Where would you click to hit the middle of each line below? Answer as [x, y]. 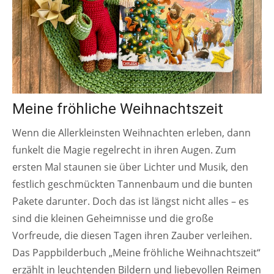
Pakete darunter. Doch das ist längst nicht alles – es [131, 202]
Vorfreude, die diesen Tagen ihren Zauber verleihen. [132, 236]
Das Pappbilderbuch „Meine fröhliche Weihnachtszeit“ [136, 253]
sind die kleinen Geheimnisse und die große [113, 219]
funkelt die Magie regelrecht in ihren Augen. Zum [124, 150]
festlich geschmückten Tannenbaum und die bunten [132, 184]
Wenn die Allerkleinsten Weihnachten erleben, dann [131, 133]
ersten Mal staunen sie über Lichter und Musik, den [130, 167]
